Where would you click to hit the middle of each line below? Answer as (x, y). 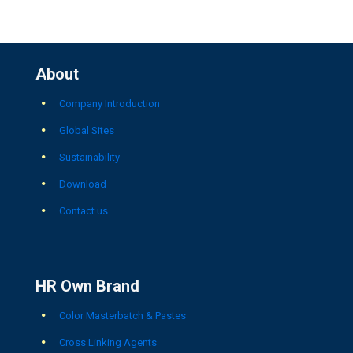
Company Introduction (110, 103)
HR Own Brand (87, 286)
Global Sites (87, 130)
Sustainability (89, 157)
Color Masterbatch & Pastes (123, 315)
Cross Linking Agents (108, 342)
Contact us (84, 210)
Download (83, 184)
